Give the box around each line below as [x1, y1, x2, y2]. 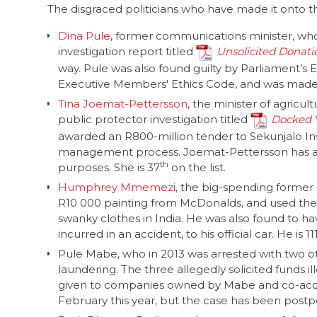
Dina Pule [58, 28, 110, 42]
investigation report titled [58, 44, 196, 58]
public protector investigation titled [58, 112, 250, 126]
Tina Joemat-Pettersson [58, 96, 188, 110]
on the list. [168, 160, 226, 174]
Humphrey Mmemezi [58, 180, 175, 194]
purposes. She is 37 [58, 160, 160, 174]
